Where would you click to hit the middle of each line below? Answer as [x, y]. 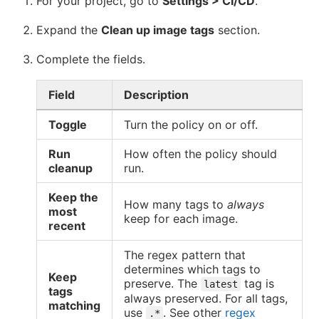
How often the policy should [200, 153]
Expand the [69, 30]
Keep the [73, 197]
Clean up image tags [158, 30]
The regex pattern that [185, 255]
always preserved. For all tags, [206, 298]
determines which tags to [192, 269]
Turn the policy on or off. [191, 124]
